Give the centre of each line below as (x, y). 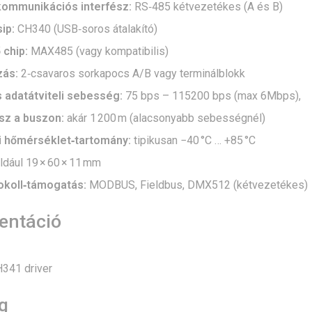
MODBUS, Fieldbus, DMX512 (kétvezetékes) (197, 185)
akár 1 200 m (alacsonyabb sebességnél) (164, 118)
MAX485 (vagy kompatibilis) (99, 52)
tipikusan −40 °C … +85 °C (193, 141)
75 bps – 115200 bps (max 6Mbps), (211, 96)
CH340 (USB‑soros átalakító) (86, 29)
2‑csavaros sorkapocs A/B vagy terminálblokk (131, 74)
